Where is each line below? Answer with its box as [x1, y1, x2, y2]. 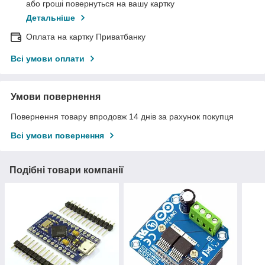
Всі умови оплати [11, 54, 85, 64]
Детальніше [26, 13, 75, 23]
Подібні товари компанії [9, 165, 124, 176]
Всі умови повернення [11, 131, 104, 141]
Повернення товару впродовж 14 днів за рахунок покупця [11, 112, 234, 122]
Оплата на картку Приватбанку [26, 32, 146, 42]
